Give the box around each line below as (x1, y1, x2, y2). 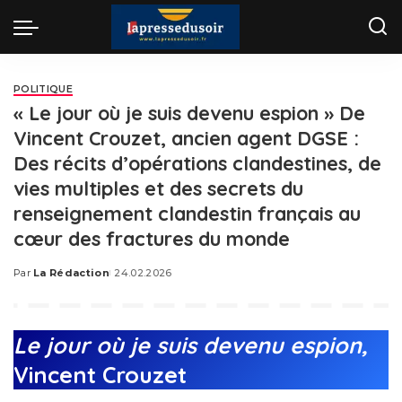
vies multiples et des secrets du (13, 176, 303, 200)
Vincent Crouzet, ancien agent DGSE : (13, 126, 359, 150)
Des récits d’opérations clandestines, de (13, 151, 381, 175)
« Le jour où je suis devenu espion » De (13, 100, 365, 125)
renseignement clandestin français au (13, 201, 361, 225)
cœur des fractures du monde (13, 226, 290, 250)
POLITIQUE (13, 83, 74, 95)
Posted (13, 273, 56, 286)
